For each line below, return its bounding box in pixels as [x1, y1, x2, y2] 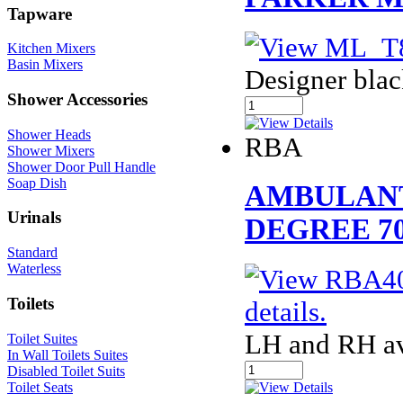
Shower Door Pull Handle [7, 158, 156, 175]
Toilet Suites [7, 330, 77, 346]
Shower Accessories [7, 90, 148, 110]
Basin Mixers [7, 57, 83, 73]
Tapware [7, 4, 72, 23]
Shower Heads [7, 126, 91, 142]
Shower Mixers [7, 142, 94, 158]
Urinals [7, 208, 61, 228]
